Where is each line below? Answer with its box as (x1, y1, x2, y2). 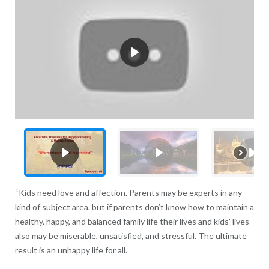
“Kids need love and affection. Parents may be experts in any (14, 187, 242, 198)
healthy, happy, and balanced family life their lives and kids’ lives (14, 216, 249, 226)
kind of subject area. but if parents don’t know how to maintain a (14, 201, 254, 212)
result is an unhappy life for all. (14, 244, 129, 255)
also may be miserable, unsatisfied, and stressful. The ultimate (14, 230, 247, 241)
